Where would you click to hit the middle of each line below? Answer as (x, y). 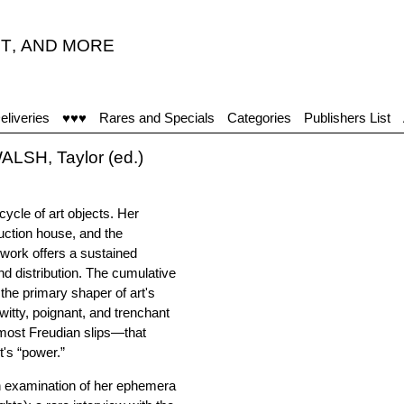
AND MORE (68, 46)
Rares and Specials (157, 118)
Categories (259, 118)
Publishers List (347, 118)
